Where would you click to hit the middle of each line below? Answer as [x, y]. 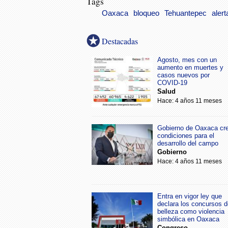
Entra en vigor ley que [190, 196]
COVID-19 [172, 83]
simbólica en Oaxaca [188, 219]
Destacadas [120, 41]
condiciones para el [186, 136]
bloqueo [146, 13]
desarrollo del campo [188, 143]
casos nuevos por [183, 75]
